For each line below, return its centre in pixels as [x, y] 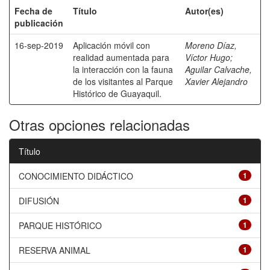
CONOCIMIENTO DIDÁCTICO [76, 176]
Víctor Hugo [208, 57]
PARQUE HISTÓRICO [60, 225]
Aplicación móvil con [111, 45]
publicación [39, 23]
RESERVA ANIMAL [55, 250]
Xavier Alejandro [216, 81]
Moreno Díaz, [211, 45]
